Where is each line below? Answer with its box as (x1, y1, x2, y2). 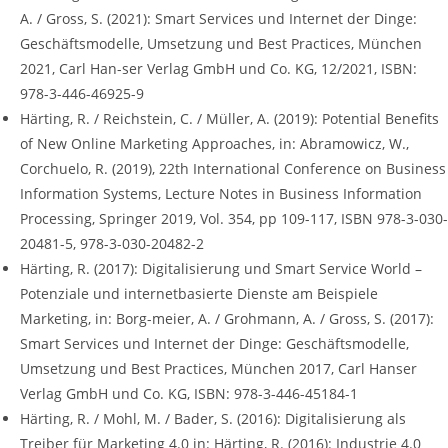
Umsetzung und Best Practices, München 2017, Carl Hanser (20, 359, 417, 379)
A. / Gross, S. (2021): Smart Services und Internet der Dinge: (20, 9, 417, 29)
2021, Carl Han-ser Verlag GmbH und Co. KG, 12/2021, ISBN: (20, 59, 417, 79)
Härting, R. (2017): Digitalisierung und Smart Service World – (20, 259, 422, 279)
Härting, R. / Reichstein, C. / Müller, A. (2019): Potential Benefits (20, 109, 439, 129)
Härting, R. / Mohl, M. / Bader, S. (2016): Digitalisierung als (20, 409, 406, 429)
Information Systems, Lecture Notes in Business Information (20, 184, 422, 204)
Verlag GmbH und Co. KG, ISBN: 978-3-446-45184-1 (20, 384, 358, 404)
